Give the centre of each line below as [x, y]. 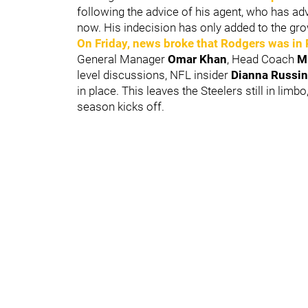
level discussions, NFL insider [154, 75]
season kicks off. [121, 106]
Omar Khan [197, 59]
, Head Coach [262, 59]
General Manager [122, 59]
